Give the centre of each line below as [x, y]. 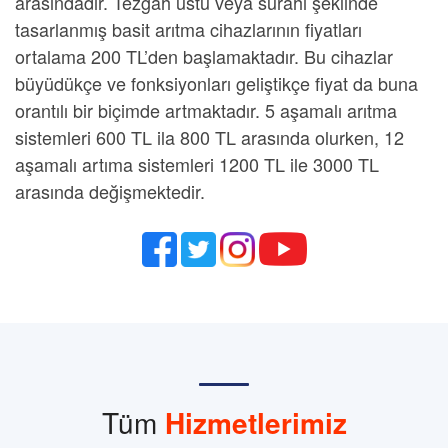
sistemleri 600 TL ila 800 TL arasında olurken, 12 [209, 137]
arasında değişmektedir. [110, 191]
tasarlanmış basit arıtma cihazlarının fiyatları [188, 29]
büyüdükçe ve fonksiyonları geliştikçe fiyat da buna [216, 83]
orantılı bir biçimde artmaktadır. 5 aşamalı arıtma [206, 110]
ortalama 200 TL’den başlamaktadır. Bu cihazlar [204, 56]
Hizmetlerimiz [255, 422]
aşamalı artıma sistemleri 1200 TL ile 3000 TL [197, 164]
